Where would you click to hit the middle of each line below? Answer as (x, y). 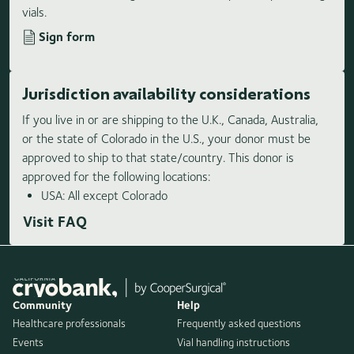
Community (42, 305)
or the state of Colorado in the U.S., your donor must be (166, 139)
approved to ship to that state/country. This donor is (158, 158)
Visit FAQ (55, 222)
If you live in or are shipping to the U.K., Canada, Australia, (170, 120)
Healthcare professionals (69, 323)
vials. (34, 13)
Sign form (67, 37)
